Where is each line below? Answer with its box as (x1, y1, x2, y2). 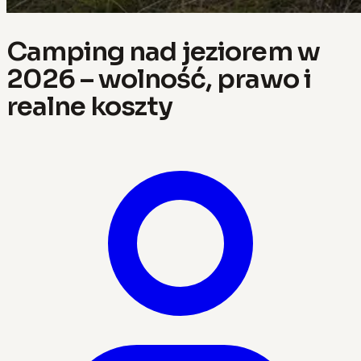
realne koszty (6, 89, 173, 122)
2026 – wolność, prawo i (6, 62, 311, 95)
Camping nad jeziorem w (6, 35, 320, 68)
